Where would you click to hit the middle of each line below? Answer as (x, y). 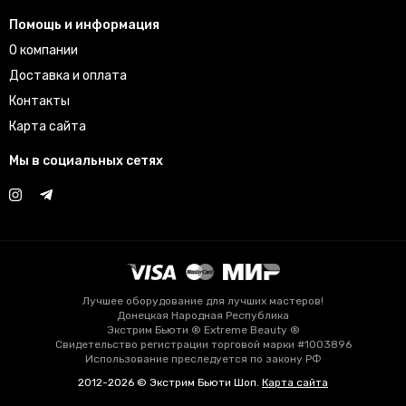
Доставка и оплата (68, 76)
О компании (43, 51)
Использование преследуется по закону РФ (203, 359)
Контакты (39, 101)
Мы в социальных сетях (86, 161)
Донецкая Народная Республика (203, 316)
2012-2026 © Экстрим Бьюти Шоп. (170, 383)
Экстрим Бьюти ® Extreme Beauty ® (203, 330)
